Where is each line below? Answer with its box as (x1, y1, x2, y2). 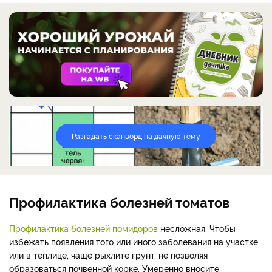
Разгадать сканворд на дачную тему (72, 131, 200, 141)
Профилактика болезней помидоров (9, 222, 158, 234)
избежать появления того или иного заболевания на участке (9, 236, 258, 248)
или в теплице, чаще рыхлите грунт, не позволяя (9, 249, 208, 261)
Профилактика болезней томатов (9, 192, 229, 211)
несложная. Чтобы (158, 222, 236, 234)
